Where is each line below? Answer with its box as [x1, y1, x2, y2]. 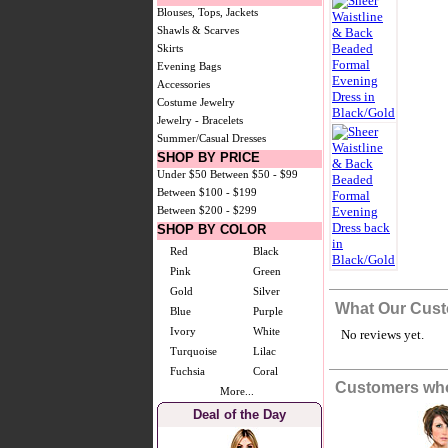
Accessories [157, 78, 210, 90]
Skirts [157, 42, 183, 54]
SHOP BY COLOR [157, 222, 266, 237]
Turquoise [170, 345, 217, 357]
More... [220, 385, 254, 397]
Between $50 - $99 [210, 168, 298, 180]
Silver [253, 285, 280, 297]
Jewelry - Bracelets [157, 114, 243, 126]
